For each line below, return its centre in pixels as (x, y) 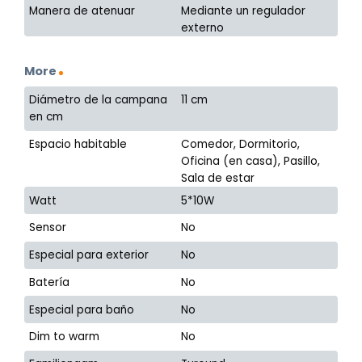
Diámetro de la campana (99, 100)
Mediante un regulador (244, 11)
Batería (50, 282)
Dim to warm (65, 337)
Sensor (48, 228)
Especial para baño (82, 309)
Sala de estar (218, 179)
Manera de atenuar (82, 11)
